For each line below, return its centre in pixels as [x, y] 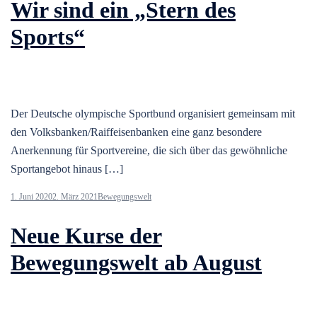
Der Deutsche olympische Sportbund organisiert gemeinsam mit [153, 113]
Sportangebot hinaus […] [67, 168]
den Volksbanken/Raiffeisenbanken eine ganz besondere [136, 132]
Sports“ [48, 37]
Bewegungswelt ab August [136, 263]
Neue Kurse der [86, 236]
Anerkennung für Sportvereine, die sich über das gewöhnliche [149, 150]
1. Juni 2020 [31, 196]
